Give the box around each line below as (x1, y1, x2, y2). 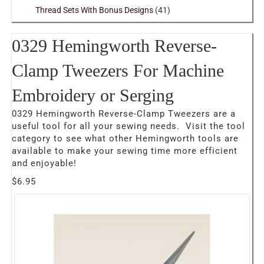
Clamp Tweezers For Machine (12, 61, 224, 80)
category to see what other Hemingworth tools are (12, 133, 239, 144)
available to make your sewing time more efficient (12, 146, 237, 156)
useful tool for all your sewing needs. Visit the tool (12, 121, 245, 131)
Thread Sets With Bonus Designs (35, 5, 153, 15)
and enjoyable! (12, 158, 77, 169)
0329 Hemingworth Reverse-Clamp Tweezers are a (12, 108, 236, 119)
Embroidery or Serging (12, 85, 174, 105)
